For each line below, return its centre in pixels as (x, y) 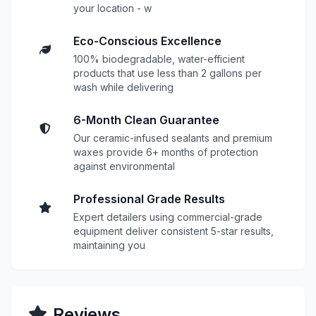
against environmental (124, 166)
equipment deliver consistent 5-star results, (174, 231)
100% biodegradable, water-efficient (159, 59)
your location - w (113, 8)
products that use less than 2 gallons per (168, 73)
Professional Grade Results (149, 199)
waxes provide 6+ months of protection (166, 152)
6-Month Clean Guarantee (146, 120)
